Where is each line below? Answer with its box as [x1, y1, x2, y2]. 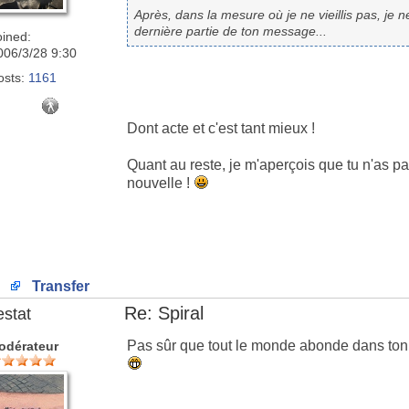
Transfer [27, 278, 89, 294]
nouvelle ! [127, 175, 194, 192]
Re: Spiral [124, 303, 204, 323]
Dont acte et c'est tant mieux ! [127, 121, 315, 137]
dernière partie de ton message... [134, 24, 328, 39]
